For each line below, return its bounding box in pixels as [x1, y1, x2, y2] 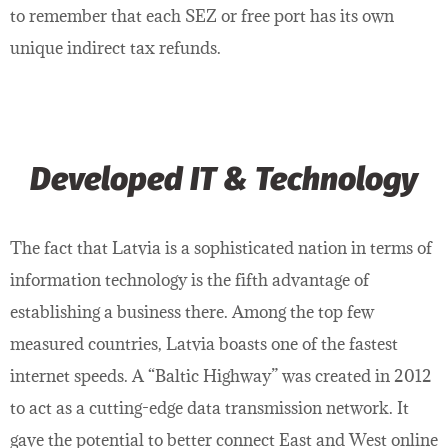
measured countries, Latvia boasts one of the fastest [10, 332, 398, 355]
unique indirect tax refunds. [10, 36, 221, 59]
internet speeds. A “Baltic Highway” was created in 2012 [10, 364, 432, 387]
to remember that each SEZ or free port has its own [10, 4, 394, 27]
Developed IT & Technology [30, 159, 418, 198]
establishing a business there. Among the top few [10, 300, 374, 323]
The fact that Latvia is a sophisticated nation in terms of [10, 236, 432, 259]
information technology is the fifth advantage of [10, 268, 369, 291]
